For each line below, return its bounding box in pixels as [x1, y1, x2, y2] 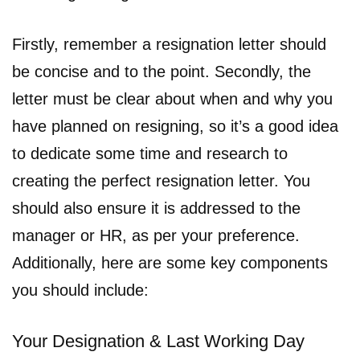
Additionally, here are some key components [12, 253, 328, 272]
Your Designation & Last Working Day [12, 330, 305, 351]
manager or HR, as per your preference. [12, 226, 300, 244]
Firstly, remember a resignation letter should [12, 35, 326, 53]
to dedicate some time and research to [12, 144, 288, 162]
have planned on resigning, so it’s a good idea [12, 117, 338, 135]
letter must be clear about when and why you [12, 89, 333, 108]
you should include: [12, 280, 149, 299]
